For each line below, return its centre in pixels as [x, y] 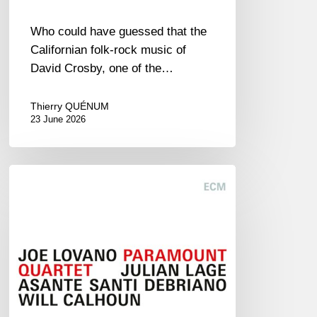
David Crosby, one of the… [102, 68]
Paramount [38, 228]
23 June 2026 [58, 119]
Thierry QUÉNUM [70, 106]
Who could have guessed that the [119, 31]
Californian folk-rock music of [109, 50]
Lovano [28, 191]
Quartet [29, 246]
